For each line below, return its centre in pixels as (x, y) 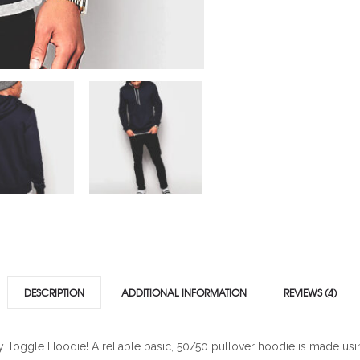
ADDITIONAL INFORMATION (184, 292)
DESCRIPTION (54, 292)
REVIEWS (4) (310, 292)
